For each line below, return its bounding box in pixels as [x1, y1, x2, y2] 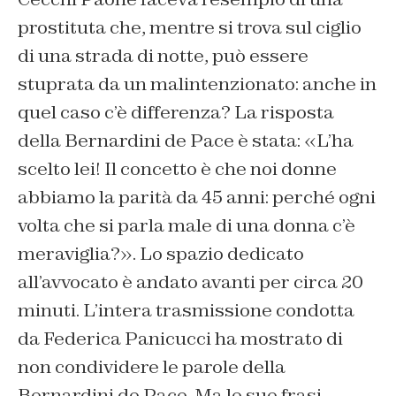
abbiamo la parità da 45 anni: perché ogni [18, 185, 376, 209]
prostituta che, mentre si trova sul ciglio [18, 15, 362, 39]
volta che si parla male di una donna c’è [18, 213, 355, 237]
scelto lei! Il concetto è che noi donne [18, 156, 337, 180]
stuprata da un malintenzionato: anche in [18, 72, 377, 95]
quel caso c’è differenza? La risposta [18, 100, 334, 124]
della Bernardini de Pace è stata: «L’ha [18, 128, 354, 152]
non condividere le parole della [18, 354, 286, 378]
